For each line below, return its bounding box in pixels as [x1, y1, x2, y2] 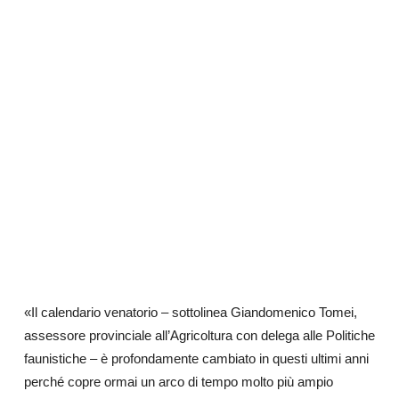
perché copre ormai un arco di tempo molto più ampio [23, 374, 333, 389]
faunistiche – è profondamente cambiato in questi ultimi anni [23, 351, 369, 366]
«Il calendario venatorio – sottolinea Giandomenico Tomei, [23, 305, 357, 320]
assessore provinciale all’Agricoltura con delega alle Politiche [23, 328, 375, 343]
